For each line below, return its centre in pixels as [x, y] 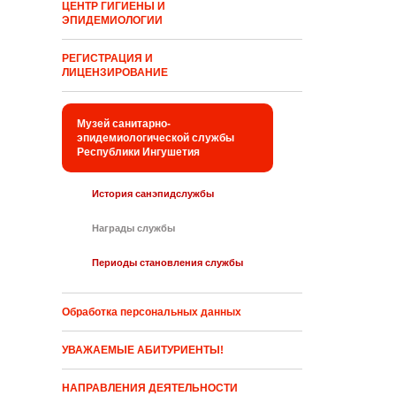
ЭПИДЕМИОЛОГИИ [113, 21]
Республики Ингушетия [139, 152]
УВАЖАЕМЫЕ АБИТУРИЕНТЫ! [143, 350]
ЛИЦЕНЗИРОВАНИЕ [115, 73]
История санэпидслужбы [153, 194]
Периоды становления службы [168, 263]
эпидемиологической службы [156, 138]
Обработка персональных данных [152, 312]
